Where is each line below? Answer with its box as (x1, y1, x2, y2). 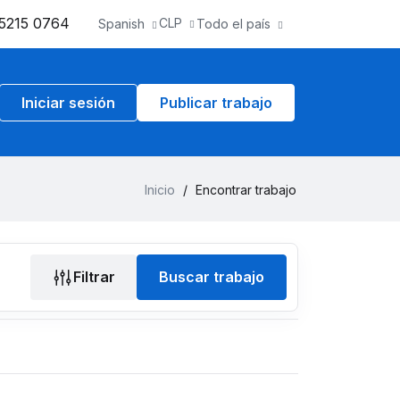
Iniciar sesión (21, 94, 115, 112)
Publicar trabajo (160, 94, 272, 112)
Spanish (98, 16, 145, 32)
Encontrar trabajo (196, 182, 296, 197)
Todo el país (196, 16, 271, 32)
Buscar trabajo (158, 268, 264, 286)
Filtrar (72, 267, 115, 286)
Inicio (145, 182, 175, 197)
